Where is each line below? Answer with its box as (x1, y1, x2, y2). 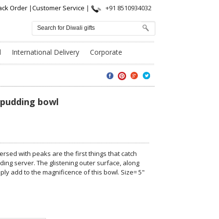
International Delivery (11, 47, 79, 57)
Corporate (89, 47, 122, 57)
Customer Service (32, 3, 86, 12)
